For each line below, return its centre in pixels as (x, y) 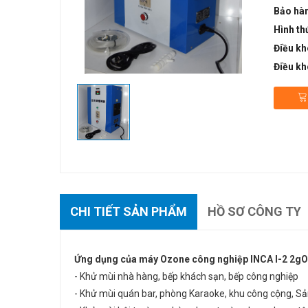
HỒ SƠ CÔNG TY (254, 211)
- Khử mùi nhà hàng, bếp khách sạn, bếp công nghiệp (186, 276)
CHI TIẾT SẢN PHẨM (129, 211)
